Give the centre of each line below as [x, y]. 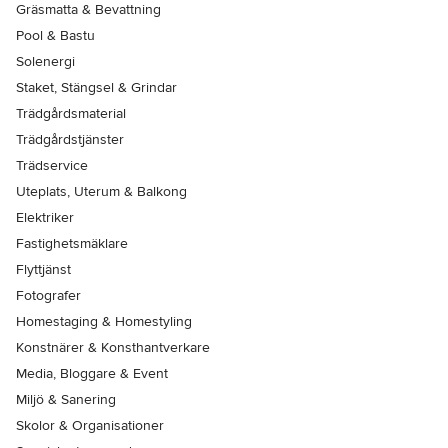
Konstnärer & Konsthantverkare [113, 348]
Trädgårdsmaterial [71, 114]
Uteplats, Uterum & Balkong [101, 192]
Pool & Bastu [55, 36]
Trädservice [52, 166]
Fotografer [48, 296]
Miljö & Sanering [66, 400]
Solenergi [45, 62]
